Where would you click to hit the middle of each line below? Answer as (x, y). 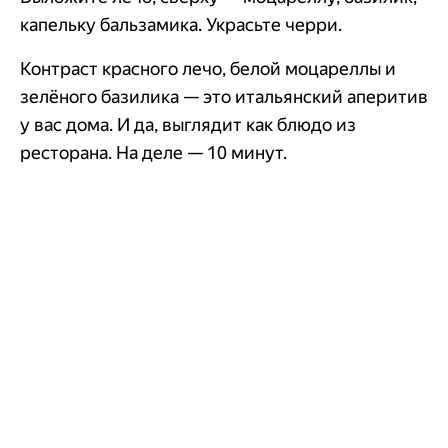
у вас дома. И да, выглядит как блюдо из (188, 124)
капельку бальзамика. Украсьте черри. (181, 24)
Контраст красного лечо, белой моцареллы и (208, 68)
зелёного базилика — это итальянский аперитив (224, 96)
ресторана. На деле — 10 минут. (153, 152)
